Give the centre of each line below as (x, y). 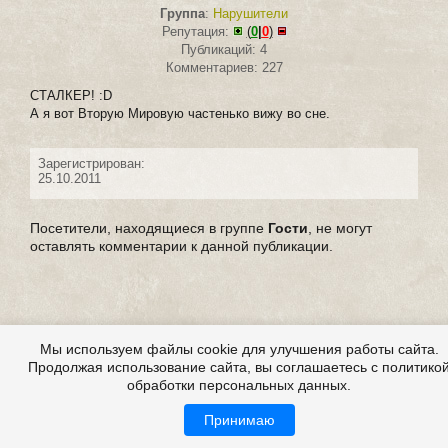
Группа (182, 14)
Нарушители (250, 14)
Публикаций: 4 (224, 50)
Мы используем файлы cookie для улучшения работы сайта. (239, 349)
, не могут (340, 228)
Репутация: (197, 32)
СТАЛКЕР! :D (71, 96)
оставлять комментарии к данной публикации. (181, 246)
